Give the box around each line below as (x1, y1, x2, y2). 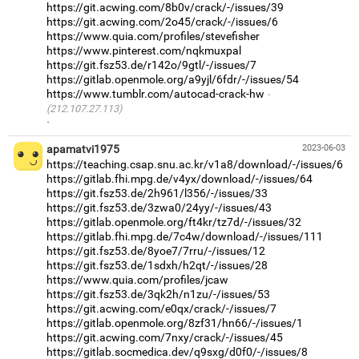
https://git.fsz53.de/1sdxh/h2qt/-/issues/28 (46, 258, 268, 272)
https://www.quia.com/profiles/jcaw (46, 272, 228, 286)
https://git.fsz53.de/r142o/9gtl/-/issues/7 (46, 58, 256, 71)
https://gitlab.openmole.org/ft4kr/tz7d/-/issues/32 (46, 215, 301, 228)
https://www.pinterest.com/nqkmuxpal (46, 43, 241, 57)
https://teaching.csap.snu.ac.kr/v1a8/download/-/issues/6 (46, 157, 343, 171)
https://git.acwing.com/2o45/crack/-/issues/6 (46, 14, 278, 28)
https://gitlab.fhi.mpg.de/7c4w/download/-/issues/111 (46, 229, 323, 243)
